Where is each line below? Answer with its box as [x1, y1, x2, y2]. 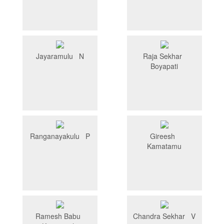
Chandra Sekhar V [133, 211, 195, 221]
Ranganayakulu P [29, 131, 90, 141]
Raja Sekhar [142, 51, 186, 61]
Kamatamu [147, 141, 181, 151]
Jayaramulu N [35, 51, 84, 61]
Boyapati [150, 61, 178, 71]
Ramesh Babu [35, 211, 84, 221]
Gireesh [149, 131, 179, 141]
